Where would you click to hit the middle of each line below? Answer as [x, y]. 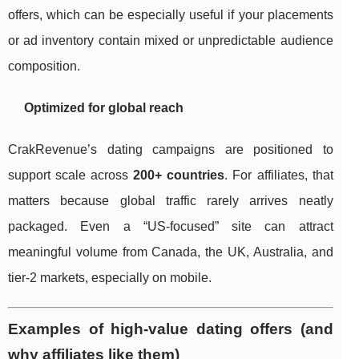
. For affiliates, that [279, 175]
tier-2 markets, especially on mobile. [110, 278]
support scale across [71, 175]
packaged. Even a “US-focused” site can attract [171, 227]
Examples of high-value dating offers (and [171, 329]
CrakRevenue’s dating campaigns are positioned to [171, 150]
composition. [44, 67]
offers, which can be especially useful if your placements [171, 15]
